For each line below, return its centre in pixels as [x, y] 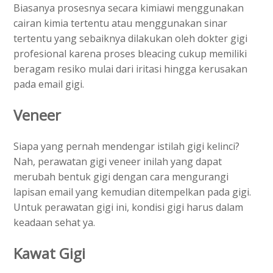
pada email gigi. [49, 84]
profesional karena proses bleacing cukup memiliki [130, 54]
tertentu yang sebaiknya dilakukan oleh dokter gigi [130, 39]
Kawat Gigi [49, 253]
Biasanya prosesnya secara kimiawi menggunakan [129, 8]
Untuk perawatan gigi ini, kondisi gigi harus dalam [128, 207]
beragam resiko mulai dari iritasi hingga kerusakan [130, 69]
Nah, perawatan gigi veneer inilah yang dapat [118, 162]
